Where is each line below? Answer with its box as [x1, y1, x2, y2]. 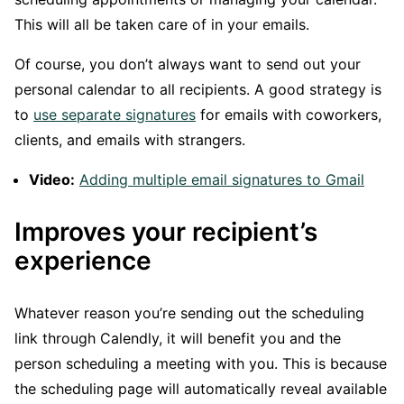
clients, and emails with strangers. [14, 131, 245, 150]
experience [14, 245, 151, 277]
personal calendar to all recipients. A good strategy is [14, 80, 381, 99]
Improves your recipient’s [14, 216, 317, 248]
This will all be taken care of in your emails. [14, 15, 309, 34]
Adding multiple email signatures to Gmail [79, 170, 364, 189]
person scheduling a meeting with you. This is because [14, 354, 387, 373]
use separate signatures [33, 106, 196, 124]
